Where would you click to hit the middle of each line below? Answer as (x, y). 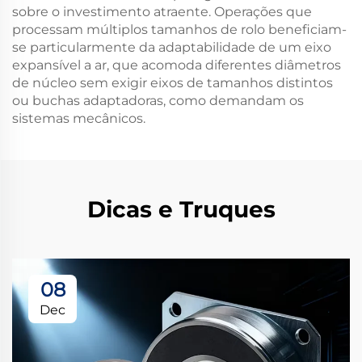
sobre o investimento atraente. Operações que (162, 12)
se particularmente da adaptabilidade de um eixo (172, 47)
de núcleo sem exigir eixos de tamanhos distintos (173, 83)
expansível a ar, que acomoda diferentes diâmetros (177, 65)
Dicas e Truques (181, 209)
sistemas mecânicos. (79, 118)
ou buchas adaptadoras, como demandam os (158, 101)
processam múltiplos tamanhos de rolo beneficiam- (179, 29)
